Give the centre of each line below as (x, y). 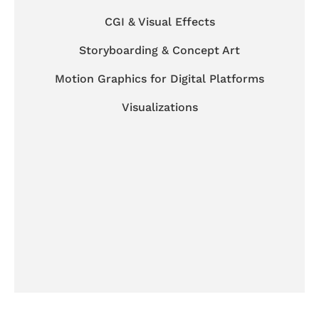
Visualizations (159, 107)
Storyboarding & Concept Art (159, 50)
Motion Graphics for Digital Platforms (159, 78)
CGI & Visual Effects (159, 21)
